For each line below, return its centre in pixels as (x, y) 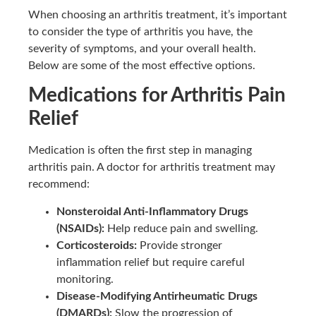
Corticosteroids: (97, 245)
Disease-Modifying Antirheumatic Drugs (157, 296)
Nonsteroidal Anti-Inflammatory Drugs (152, 211)
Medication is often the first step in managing (140, 151)
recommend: (59, 184)
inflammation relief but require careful (151, 262)
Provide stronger (180, 245)
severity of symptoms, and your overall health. (142, 48)
